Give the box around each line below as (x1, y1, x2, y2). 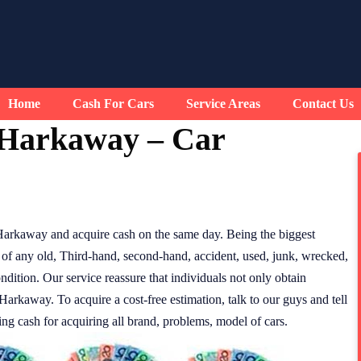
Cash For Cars (72, 97, 154, 111)
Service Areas (185, 97, 260, 111)
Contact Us (292, 97, 354, 111)
